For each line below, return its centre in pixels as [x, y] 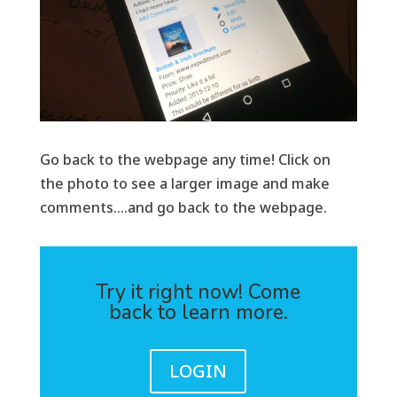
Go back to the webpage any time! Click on [185, 160]
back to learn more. [198, 313]
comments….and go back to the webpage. [183, 208]
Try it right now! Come [198, 292]
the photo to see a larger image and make [184, 184]
